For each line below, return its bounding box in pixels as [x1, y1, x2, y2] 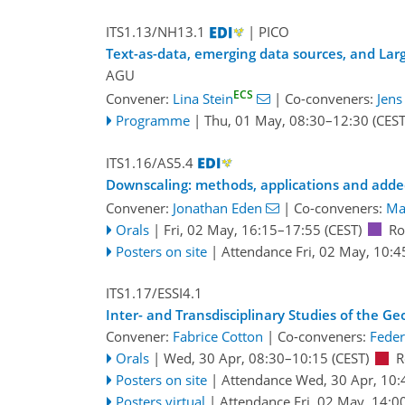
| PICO [247, 23, 289, 42]
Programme [115, 111, 190, 130]
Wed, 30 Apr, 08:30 [163, 349, 285, 368]
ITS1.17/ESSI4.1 [106, 284, 202, 303]
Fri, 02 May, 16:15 [163, 220, 278, 239]
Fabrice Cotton [173, 327, 263, 346]
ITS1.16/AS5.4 [106, 153, 193, 172]
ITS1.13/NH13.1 [106, 23, 205, 42]
